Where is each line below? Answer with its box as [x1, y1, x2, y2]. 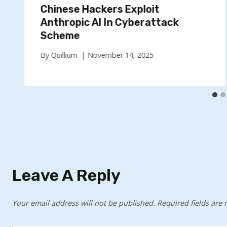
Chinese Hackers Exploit [41, 3, 160, 15]
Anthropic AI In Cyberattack [41, 16, 179, 28]
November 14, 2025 [87, 50, 154, 60]
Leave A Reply [12, 166, 121, 185]
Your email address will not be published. [12, 198, 155, 208]
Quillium [51, 50, 78, 60]
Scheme [41, 29, 80, 42]
